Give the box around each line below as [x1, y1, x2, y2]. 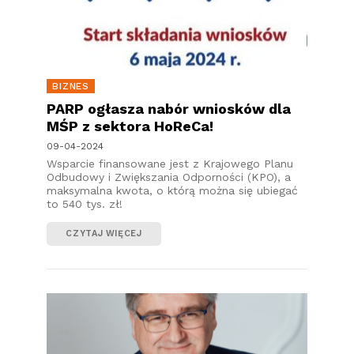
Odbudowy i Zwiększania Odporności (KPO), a [47, 170, 291, 183]
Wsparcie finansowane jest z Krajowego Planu [47, 156, 293, 170]
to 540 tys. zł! [47, 197, 122, 210]
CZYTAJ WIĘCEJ [66, 228, 142, 239]
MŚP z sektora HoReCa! [47, 117, 213, 134]
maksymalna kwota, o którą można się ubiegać [47, 183, 298, 197]
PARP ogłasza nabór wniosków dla [47, 100, 291, 117]
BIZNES [52, 80, 90, 92]
